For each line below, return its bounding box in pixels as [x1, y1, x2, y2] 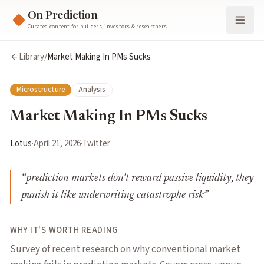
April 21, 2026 [34, 137, 81, 150]
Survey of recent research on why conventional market [10, 242, 240, 256]
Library [18, 51, 44, 63]
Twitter [82, 137, 110, 150]
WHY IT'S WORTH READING [10, 224, 118, 237]
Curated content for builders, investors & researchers [27, 22, 167, 31]
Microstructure [16, 84, 65, 95]
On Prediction [27, 6, 98, 22]
